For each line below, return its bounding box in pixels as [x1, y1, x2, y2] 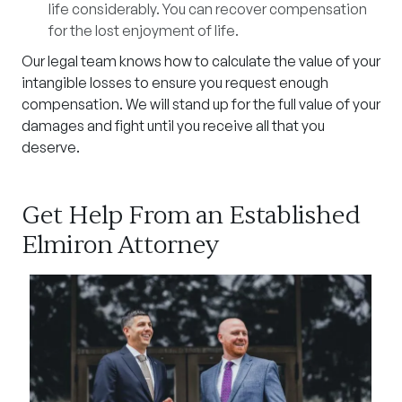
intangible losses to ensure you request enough [22, 74, 328, 92]
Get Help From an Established [22, 199, 361, 232]
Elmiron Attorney [22, 229, 219, 261]
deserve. [22, 138, 80, 156]
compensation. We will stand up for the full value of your [22, 95, 380, 113]
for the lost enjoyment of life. [48, 22, 239, 39]
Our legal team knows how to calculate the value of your [22, 52, 380, 70]
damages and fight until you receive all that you [22, 117, 325, 135]
